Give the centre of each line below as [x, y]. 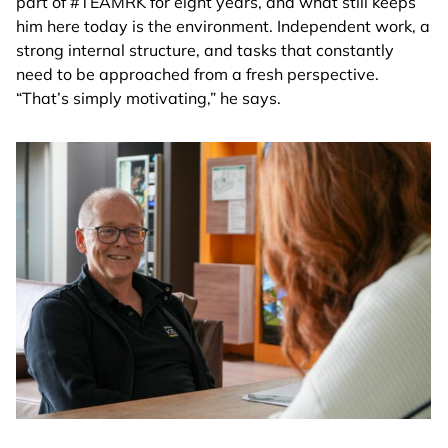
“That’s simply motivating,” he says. [148, 98]
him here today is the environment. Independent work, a [223, 26]
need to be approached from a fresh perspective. [197, 74]
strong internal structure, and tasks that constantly [205, 50]
